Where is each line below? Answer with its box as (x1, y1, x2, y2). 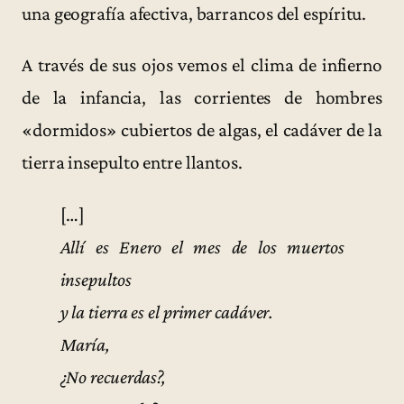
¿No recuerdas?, (60, 365, 167, 388)
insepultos (60, 268, 132, 290)
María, (60, 333, 110, 355)
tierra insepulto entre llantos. (22, 151, 243, 174)
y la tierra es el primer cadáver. (60, 300, 274, 323)
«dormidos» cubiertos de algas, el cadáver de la (22, 119, 382, 142)
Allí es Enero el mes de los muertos (60, 235, 344, 258)
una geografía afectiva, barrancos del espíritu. (22, 2, 367, 24)
